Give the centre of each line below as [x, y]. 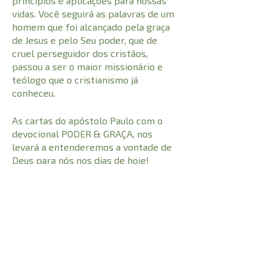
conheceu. [34, 93]
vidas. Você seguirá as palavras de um [93, 14]
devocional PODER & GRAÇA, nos [82, 134]
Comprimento [43, 260]
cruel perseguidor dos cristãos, [80, 53]
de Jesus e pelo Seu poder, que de [85, 40]
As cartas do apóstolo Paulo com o [87, 121]
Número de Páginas [57, 245]
